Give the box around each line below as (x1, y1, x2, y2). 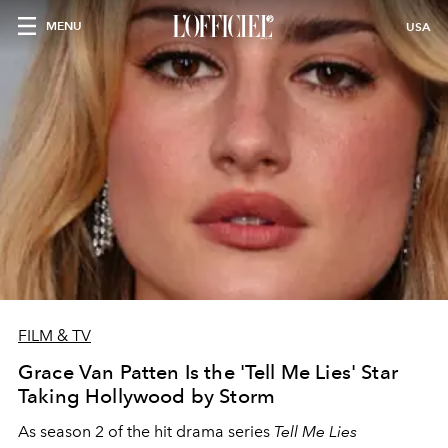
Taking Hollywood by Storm (18, 384, 276, 408)
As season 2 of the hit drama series (18, 422, 274, 441)
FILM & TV (18, 326, 91, 345)
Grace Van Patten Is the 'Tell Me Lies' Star (18, 360, 398, 384)
